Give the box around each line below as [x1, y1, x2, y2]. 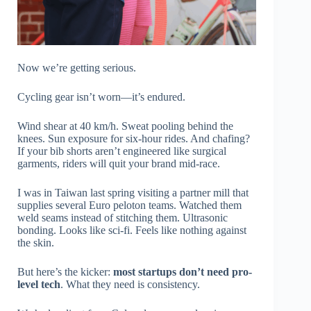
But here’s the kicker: [17, 266, 113, 278]
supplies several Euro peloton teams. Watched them [17, 199, 242, 212]
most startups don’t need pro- [113, 266, 252, 278]
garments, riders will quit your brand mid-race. [17, 158, 220, 170]
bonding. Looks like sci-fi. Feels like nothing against [17, 224, 246, 237]
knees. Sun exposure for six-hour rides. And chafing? [17, 133, 250, 145]
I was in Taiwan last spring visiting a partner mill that [17, 187, 249, 199]
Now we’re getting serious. [17, 62, 136, 74]
